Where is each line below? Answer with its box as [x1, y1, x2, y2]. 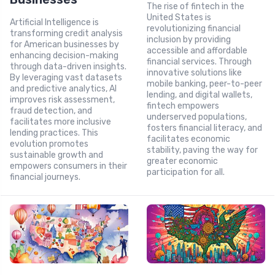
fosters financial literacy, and [147, 122, 262, 133]
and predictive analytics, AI [10, 83, 117, 94]
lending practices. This [10, 127, 98, 138]
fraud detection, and [10, 105, 92, 116]
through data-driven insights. [10, 61, 126, 72]
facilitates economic [147, 133, 230, 144]
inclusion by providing [147, 34, 231, 45]
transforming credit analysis [10, 28, 123, 39]
